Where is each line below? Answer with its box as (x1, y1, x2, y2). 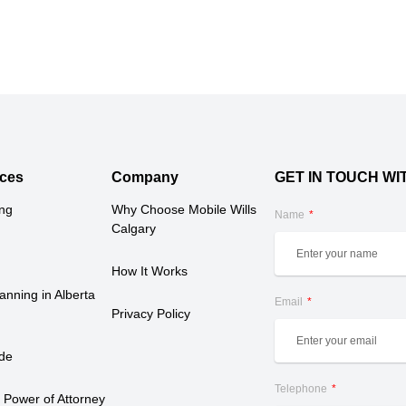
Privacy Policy (111, 306, 190, 322)
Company (111, 169, 179, 186)
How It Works (111, 264, 188, 279)
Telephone (274, 382, 330, 396)
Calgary (111, 221, 156, 237)
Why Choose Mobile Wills (111, 202, 256, 217)
